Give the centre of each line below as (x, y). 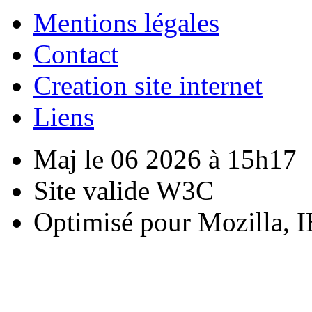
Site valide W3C (124, 190)
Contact (76, 54)
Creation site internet (148, 85)
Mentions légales (126, 22)
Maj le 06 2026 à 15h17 (165, 159)
